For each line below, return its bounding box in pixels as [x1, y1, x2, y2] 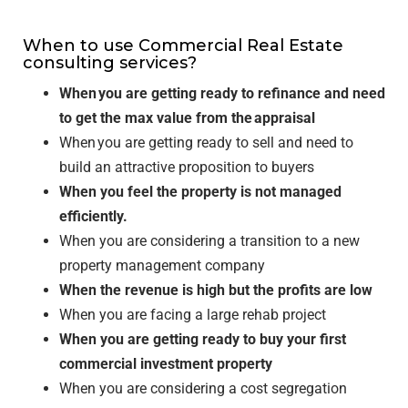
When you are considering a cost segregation [59, 380, 347, 397]
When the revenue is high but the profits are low [59, 281, 372, 299]
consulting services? [23, 53, 197, 73]
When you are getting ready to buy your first [59, 331, 346, 348]
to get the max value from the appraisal [59, 109, 315, 127]
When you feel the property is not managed [59, 183, 342, 200]
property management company [59, 257, 269, 274]
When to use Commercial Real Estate [23, 36, 343, 56]
